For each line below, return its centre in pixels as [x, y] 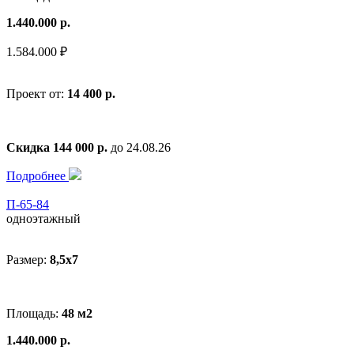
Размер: [28, 259]
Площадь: [34, 313]
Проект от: [37, 93]
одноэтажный [43, 218]
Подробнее [38, 175]
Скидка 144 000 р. [57, 147]
